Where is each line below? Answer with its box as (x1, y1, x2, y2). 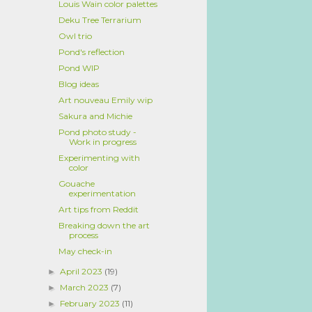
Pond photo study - (58, 127, 136, 137)
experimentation (68, 188, 136, 198)
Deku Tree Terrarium (58, 15, 141, 25)
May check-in (58, 246, 112, 256)
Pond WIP (58, 63, 100, 73)
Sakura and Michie (58, 111, 132, 121)
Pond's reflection (58, 47, 125, 57)
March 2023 (60, 282, 111, 292)
